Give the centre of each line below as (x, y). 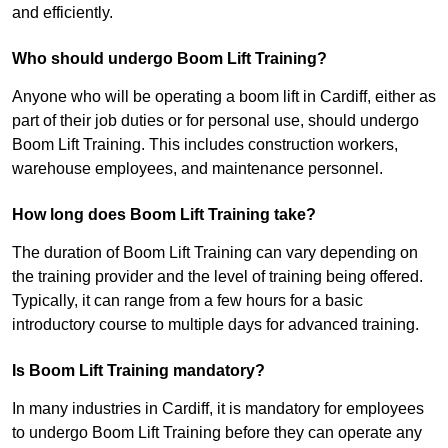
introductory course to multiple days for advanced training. (215, 325)
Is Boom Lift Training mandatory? (138, 371)
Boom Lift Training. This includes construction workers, (205, 145)
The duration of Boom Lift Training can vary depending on (215, 253)
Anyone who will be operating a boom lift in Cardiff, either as (224, 97)
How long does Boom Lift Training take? (164, 215)
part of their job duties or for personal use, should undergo (215, 121)
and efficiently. (62, 13)
